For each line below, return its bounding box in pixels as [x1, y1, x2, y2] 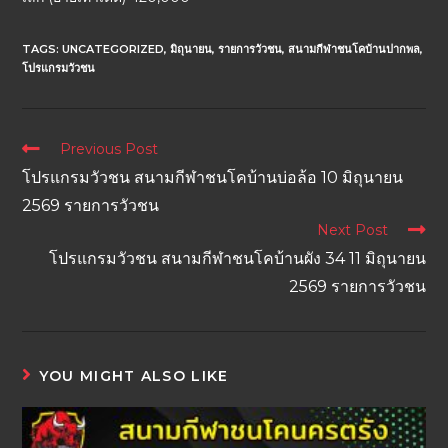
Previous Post [60, 140, 159, 159]
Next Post [316, 221, 388, 240]
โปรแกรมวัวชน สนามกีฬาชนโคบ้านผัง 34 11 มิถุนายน [48, 249, 426, 269]
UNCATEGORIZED [62, 42, 165, 57]
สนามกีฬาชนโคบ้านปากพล [288, 42, 421, 57]
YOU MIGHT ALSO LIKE [38, 367, 229, 386]
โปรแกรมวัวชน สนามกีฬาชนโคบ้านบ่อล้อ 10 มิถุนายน [22, 168, 404, 188]
